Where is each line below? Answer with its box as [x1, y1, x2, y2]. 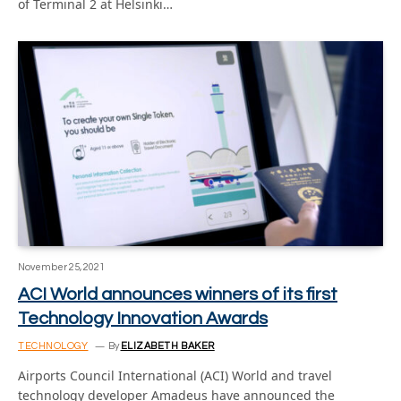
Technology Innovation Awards [18, 310, 268, 328]
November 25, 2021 [18, 262, 105, 272]
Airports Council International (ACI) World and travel [18, 367, 332, 384]
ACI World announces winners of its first [18, 286, 337, 303]
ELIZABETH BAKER [120, 341, 215, 351]
